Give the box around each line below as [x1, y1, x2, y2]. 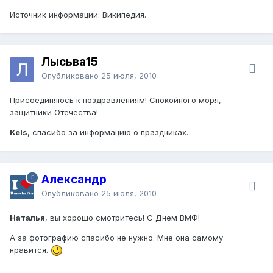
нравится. [10, 244, 51, 255]
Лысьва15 [41, 54, 98, 69]
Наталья [10, 212, 45, 222]
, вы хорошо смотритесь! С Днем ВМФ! [45, 212, 200, 222]
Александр [41, 172, 107, 186]
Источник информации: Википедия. [10, 9, 146, 19]
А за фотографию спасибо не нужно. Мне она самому [10, 232, 223, 243]
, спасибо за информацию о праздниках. [27, 127, 188, 137]
